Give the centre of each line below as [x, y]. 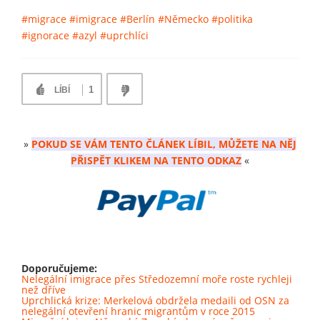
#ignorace [45, 35]
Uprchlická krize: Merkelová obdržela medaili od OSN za [155, 300]
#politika [232, 19]
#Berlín [137, 19]
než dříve [44, 289]
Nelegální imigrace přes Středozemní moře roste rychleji [157, 279]
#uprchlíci [124, 35]
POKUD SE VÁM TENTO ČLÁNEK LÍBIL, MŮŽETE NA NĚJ [164, 144]
